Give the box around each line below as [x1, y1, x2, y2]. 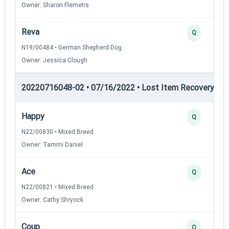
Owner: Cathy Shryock [21, 196, 83, 203]
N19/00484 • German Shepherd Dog [21, 43, 122, 51]
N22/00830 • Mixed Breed [21, 128, 94, 135]
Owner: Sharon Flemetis [21, 1, 89, 9]
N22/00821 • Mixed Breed [21, 183, 94, 191]
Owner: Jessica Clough [21, 56, 87, 64]
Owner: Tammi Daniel [21, 141, 83, 148]
